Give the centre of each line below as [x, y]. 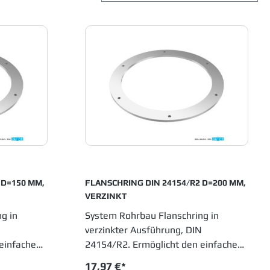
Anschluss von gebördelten [143, 259]
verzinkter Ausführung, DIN [143, 230]
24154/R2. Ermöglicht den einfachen [164, 245]
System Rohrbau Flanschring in [152, 216]
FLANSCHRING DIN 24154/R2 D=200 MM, [143, 183]
